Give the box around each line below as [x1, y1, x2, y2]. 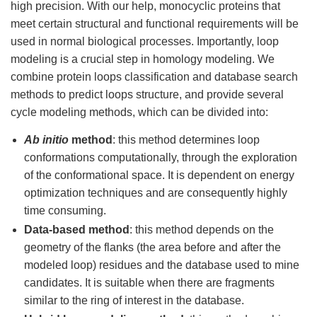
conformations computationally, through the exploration [24, 151, 297, 164]
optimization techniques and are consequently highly [24, 187, 287, 200]
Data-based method [24, 224, 129, 236]
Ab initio [24, 134, 69, 146]
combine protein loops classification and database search [11, 71, 298, 83]
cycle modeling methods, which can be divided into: [11, 106, 268, 119]
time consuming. [24, 204, 106, 217]
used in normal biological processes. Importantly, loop [11, 35, 279, 48]
